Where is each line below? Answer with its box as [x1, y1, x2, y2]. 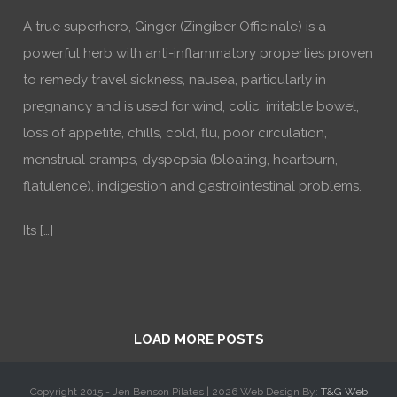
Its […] [23, 222, 53, 238]
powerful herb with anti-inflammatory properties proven [23, 45, 373, 61]
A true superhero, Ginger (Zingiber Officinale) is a [23, 19, 326, 35]
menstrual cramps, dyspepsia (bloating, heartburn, [23, 152, 338, 167]
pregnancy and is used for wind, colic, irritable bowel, [23, 98, 359, 114]
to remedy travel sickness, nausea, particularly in [23, 72, 326, 88]
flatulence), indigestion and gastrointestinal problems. [23, 178, 362, 194]
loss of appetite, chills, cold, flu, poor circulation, [23, 125, 327, 141]
